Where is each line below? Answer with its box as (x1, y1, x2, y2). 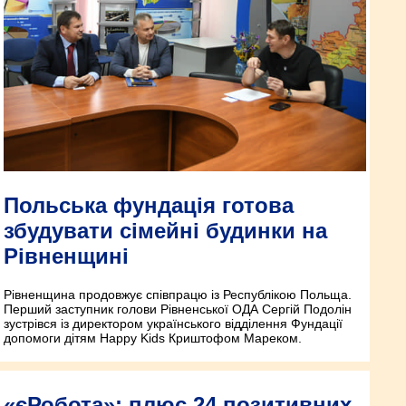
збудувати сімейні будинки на (4, 218, 327, 244)
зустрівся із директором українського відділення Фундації (4, 316, 343, 332)
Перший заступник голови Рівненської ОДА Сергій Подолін (4, 302, 352, 317)
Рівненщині (4, 244, 129, 269)
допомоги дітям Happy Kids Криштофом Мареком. (4, 331, 302, 346)
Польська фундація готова (4, 193, 294, 218)
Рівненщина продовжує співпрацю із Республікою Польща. (4, 287, 352, 303)
